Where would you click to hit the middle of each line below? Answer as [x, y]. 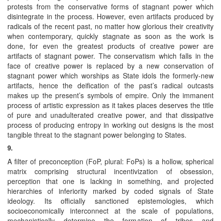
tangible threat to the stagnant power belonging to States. [97, 134]
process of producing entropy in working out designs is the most [110, 125]
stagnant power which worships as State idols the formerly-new [110, 75]
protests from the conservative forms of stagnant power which [110, 6]
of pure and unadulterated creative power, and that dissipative [110, 115]
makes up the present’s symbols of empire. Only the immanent [110, 95]
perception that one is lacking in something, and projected [110, 181]
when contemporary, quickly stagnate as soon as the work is [110, 36]
